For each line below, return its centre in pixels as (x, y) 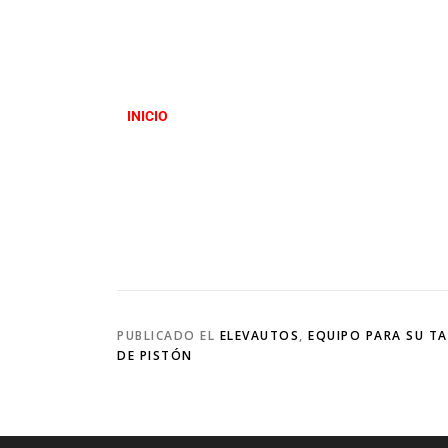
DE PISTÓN (155, 356)
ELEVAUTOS (259, 336)
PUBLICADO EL (168, 336)
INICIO (147, 116)
